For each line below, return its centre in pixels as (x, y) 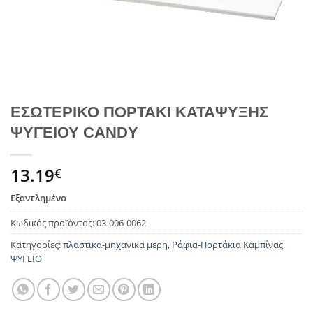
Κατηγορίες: (37, 245)
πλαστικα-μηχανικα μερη (115, 245)
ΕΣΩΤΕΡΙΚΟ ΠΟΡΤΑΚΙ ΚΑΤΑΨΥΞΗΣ (139, 112)
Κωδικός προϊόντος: (53, 223)
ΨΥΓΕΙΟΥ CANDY (74, 132)
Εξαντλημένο (38, 197)
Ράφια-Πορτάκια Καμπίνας (227, 245)
